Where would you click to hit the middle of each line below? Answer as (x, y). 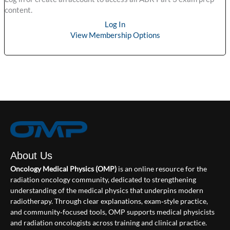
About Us (31, 156)
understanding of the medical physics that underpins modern (107, 190)
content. (18, 10)
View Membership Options (115, 35)
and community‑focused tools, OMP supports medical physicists (112, 212)
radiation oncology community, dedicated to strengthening (103, 179)
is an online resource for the (162, 169)
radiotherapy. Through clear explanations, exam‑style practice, (109, 201)
